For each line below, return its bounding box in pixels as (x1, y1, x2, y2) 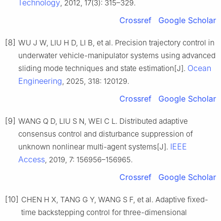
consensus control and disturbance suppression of (18, 129, 193, 139)
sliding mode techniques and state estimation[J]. (18, 64, 187, 74)
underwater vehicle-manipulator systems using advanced (18, 51, 216, 61)
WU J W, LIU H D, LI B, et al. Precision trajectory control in (18, 38, 215, 48)
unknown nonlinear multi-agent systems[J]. (18, 142, 170, 152)
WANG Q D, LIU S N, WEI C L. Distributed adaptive (18, 116, 188, 126)
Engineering (18, 76, 62, 86)
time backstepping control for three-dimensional (21, 208, 187, 218)
